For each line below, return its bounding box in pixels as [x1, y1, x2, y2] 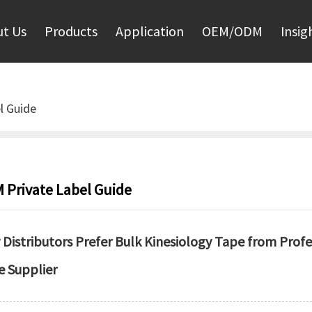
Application [116, 22, 184, 40]
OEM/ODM [202, 22, 263, 40]
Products [45, 22, 97, 40]
